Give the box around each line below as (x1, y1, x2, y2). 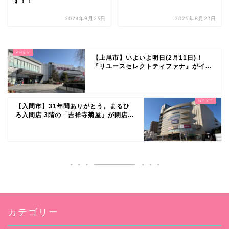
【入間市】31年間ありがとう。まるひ (15, 102, 130, 110)
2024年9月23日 (65, 15, 106, 22)
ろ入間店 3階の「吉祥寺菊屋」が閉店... (15, 111, 134, 119)
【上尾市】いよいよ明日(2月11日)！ (93, 54, 203, 61)
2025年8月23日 (174, 15, 216, 22)
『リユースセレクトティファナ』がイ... (93, 62, 212, 70)
